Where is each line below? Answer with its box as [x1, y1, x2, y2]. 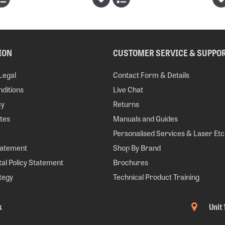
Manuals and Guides [113, 113, 178, 124]
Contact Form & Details [113, 69, 189, 80]
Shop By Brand [113, 142, 161, 153]
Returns [113, 98, 139, 109]
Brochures [113, 156, 148, 168]
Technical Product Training [113, 171, 199, 182]
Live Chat [113, 83, 143, 95]
